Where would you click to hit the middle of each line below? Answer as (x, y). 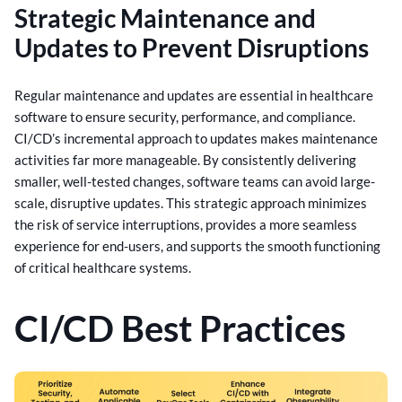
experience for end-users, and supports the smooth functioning (197, 246)
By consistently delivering (280, 160)
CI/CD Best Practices (180, 329)
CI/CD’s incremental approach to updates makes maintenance (196, 139)
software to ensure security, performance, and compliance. (185, 117)
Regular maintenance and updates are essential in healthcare (194, 96)
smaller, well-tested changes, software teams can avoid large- (195, 182)
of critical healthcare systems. (103, 268)
